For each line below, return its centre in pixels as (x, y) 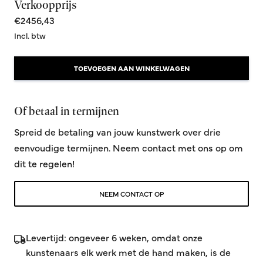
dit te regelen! (44, 163)
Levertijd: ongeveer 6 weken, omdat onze (114, 237)
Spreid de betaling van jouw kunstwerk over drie (117, 132)
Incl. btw (30, 36)
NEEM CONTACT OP (131, 194)
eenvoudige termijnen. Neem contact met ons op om (129, 148)
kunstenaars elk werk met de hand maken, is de (128, 252)
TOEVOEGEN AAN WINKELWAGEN (131, 68)
